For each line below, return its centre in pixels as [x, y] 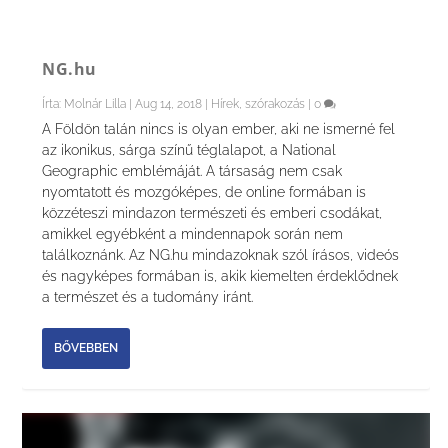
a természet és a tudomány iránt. [148, 296]
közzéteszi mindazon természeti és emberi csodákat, [212, 212]
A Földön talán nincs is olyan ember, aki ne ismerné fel [219, 128]
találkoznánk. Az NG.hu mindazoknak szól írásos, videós [221, 254]
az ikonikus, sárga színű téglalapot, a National [189, 149]
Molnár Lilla [95, 103]
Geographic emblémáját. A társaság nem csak [192, 170]
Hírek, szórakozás [258, 103]
